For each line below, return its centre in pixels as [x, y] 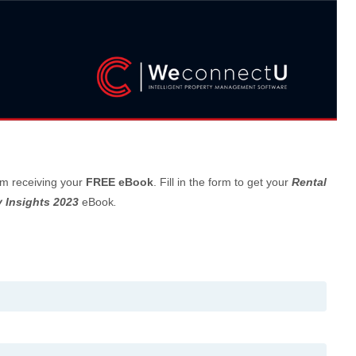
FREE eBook [120, 182]
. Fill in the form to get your [222, 182]
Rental [309, 182]
